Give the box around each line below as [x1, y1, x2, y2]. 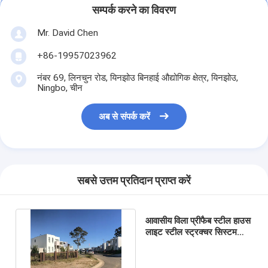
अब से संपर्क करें [99, 111, 151, 123]
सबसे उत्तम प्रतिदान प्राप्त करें [77, 175, 191, 187]
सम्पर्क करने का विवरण [92, 4, 176, 17]
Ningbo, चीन [36, 82, 83, 93]
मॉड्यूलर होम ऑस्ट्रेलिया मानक [145, 237, 245, 249]
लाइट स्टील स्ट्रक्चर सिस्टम [145, 226, 237, 237]
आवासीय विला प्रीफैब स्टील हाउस [145, 215, 251, 226]
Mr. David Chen [36, 27, 98, 38]
